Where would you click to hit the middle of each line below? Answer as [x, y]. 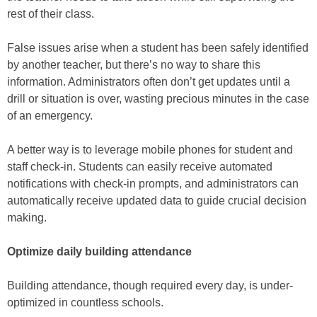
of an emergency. [50, 116]
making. [27, 218]
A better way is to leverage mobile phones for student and [150, 150]
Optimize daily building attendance [99, 252]
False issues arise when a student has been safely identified [158, 48]
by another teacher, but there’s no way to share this [134, 65]
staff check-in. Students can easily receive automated [140, 167]
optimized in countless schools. [85, 303]
